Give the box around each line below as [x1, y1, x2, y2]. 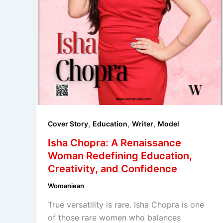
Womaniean [48, 182, 84, 190]
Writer [132, 119, 153, 128]
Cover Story [48, 119, 88, 128]
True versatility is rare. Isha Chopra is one [48, 199, 204, 210]
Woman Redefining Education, [48, 150, 192, 162]
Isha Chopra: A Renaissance [48, 137, 181, 149]
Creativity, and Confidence [48, 163, 177, 175]
